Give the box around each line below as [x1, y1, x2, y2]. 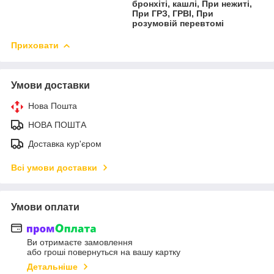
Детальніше [27, 262, 78, 272]
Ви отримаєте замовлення [27, 237, 133, 248]
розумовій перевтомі [132, 18, 224, 28]
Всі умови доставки [11, 162, 97, 172]
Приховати [11, 40, 59, 50]
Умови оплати [11, 201, 80, 212]
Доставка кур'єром [28, 138, 102, 149]
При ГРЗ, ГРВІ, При [132, 8, 214, 18]
